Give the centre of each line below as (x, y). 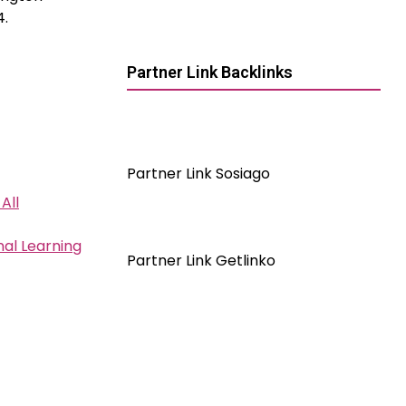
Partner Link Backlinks (210, 72)
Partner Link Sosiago (198, 174)
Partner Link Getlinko (201, 261)
